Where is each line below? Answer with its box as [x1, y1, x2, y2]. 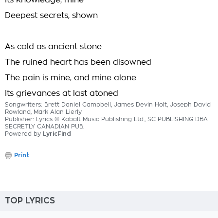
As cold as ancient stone [5, 43, 102, 51]
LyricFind [43, 131, 71, 137]
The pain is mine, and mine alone [5, 74, 136, 82]
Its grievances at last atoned [5, 90, 118, 97]
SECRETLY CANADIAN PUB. [5, 124, 84, 129]
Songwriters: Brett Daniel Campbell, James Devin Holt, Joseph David [5, 102, 211, 108]
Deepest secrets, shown [5, 12, 98, 19]
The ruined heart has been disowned [5, 58, 151, 66]
